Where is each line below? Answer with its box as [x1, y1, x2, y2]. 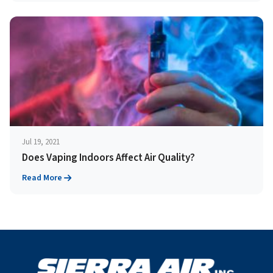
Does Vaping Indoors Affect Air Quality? [22, 151, 195, 165]
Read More [22, 172, 62, 184]
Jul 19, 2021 [22, 136, 60, 147]
